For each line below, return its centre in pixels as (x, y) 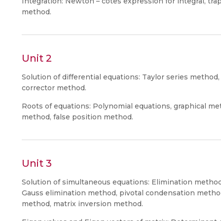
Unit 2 (37, 58)
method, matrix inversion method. (82, 203)
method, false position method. (77, 117)
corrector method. (54, 88)
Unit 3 (37, 163)
